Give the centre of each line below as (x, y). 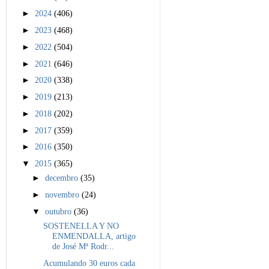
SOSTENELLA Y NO (81, 226)
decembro (63, 178)
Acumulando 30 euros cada (89, 263)
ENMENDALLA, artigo (94, 236)
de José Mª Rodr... (83, 246)
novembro (64, 195)
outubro (60, 211)
